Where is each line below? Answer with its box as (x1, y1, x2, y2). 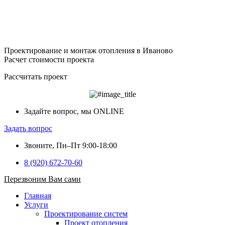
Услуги (24, 200, 48, 209)
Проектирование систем (44, 209, 128, 218)
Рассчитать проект (4, 72, 67, 81)
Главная (24, 191, 51, 200)
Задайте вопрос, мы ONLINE (24, 107, 124, 116)
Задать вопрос (4, 124, 52, 133)
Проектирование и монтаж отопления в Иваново (4, 46, 173, 55)
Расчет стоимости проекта (4, 55, 94, 64)
